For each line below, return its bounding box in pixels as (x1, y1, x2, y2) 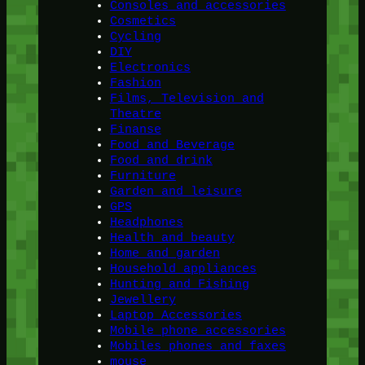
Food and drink (109, 153, 213, 167)
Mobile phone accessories (109, 323, 286, 337)
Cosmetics (109, 14, 176, 28)
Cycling (109, 29, 161, 43)
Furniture (109, 169, 176, 182)
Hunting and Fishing (109, 277, 249, 291)
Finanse (109, 122, 161, 136)
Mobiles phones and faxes (109, 339, 286, 353)
